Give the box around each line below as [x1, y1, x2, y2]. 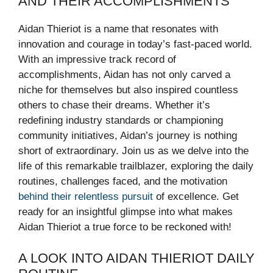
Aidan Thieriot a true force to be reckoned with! [18, 221, 232, 233]
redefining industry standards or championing [18, 115, 223, 127]
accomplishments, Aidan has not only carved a [18, 69, 230, 81]
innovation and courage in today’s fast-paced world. [18, 38, 252, 51]
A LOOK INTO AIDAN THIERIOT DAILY [18, 250, 255, 266]
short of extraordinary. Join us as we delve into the [18, 145, 249, 157]
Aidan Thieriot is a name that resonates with [18, 23, 218, 35]
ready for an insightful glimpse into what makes [18, 206, 233, 218]
